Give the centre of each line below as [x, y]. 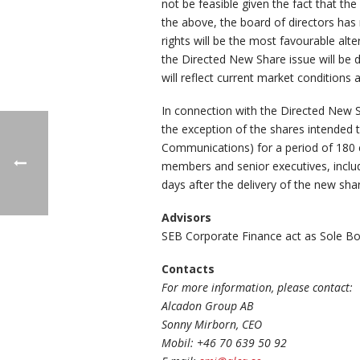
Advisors [186, 218]
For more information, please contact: [257, 288]
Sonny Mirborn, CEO [212, 325]
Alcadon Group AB [207, 306]
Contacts [188, 269]
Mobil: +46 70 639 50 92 [224, 343]
